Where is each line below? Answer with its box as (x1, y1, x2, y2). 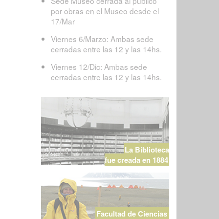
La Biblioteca (124, 144, 169, 155)
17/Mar (50, 16, 75, 27)
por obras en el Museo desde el (50, 5, 159, 17)
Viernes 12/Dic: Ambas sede (50, 61, 147, 72)
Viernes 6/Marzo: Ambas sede (50, 33, 153, 44)
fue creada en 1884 (104, 154, 168, 166)
